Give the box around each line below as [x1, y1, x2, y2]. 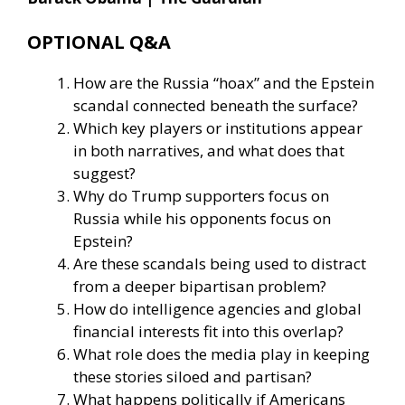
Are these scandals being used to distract [73, 253, 366, 275]
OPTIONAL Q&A [27, 30, 171, 55]
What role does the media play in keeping [73, 344, 370, 365]
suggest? [73, 163, 136, 184]
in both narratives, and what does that [73, 140, 344, 162]
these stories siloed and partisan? [73, 366, 312, 388]
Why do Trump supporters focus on [73, 185, 329, 207]
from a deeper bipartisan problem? [73, 276, 326, 297]
